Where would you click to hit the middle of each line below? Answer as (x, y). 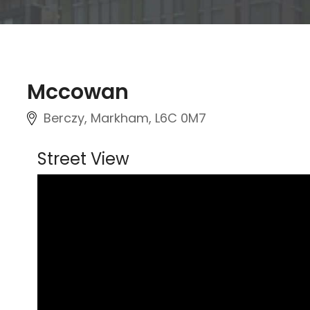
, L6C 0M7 (177, 118)
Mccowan (78, 92)
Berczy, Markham (96, 118)
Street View (83, 159)
